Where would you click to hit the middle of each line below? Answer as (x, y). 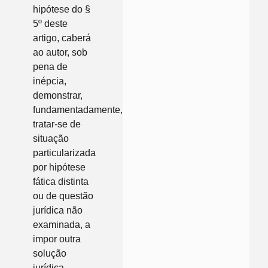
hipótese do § (62, 10)
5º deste (50, 24)
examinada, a (62, 225)
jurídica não (58, 211)
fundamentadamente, (78, 110)
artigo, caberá (62, 38)
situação (51, 139)
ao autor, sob (60, 53)
